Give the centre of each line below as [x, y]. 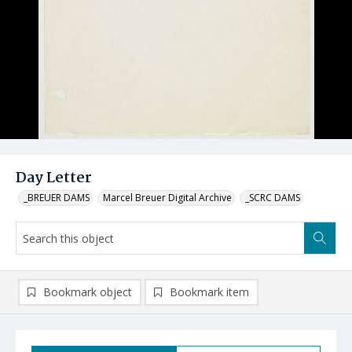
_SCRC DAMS [273, 198]
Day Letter [54, 178]
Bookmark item [209, 292]
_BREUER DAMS [57, 198]
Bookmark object [88, 292]
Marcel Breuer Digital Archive [167, 198]
